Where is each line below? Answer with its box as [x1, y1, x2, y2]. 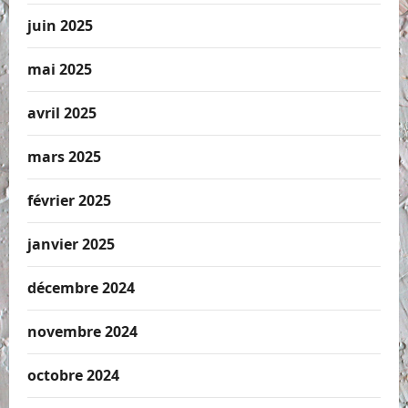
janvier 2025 [27, 234, 115, 255]
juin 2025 [27, 15, 93, 36]
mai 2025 [27, 59, 92, 80]
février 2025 [27, 190, 111, 211]
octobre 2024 [27, 365, 119, 386]
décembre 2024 [27, 278, 135, 299]
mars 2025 [27, 147, 101, 168]
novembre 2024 [27, 321, 138, 342]
